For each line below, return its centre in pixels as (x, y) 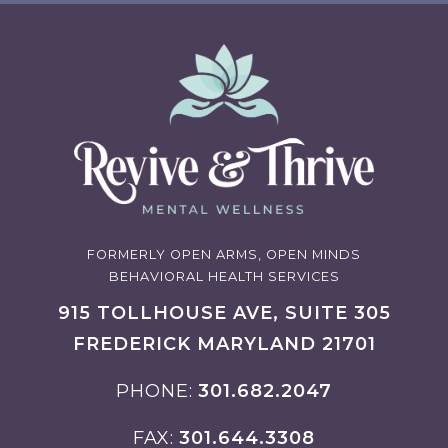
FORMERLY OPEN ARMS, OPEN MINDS (224, 254)
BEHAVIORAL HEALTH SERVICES (224, 276)
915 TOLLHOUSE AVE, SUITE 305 (224, 312)
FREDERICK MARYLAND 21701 (224, 343)
